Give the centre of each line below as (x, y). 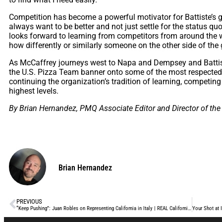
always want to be (42, 26)
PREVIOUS (29, 201)
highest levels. (34, 91)
